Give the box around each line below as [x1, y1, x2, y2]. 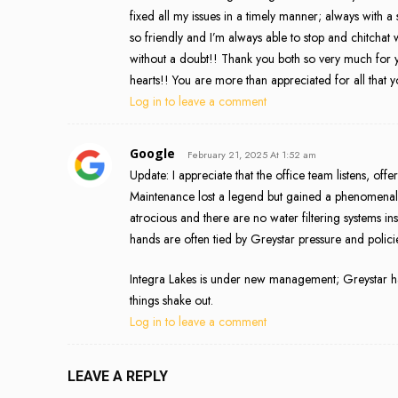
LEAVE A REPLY [68, 367, 168, 385]
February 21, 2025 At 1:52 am [187, 147, 316, 162]
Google [130, 144, 175, 162]
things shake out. [130, 291, 213, 309]
